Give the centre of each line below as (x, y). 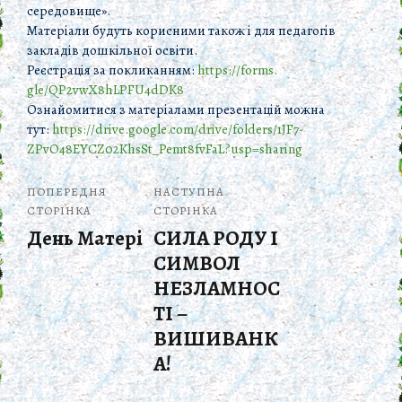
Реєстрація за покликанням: (112, 70)
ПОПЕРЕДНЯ (67, 192)
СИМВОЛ (197, 264)
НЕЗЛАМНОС (217, 289)
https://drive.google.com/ (125, 129)
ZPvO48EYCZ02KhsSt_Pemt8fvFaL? (129, 149)
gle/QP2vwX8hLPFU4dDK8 (105, 89)
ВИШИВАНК (216, 339)
